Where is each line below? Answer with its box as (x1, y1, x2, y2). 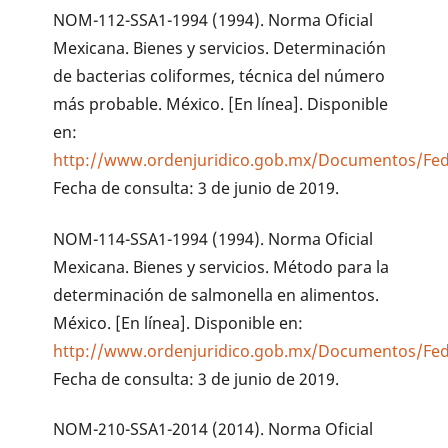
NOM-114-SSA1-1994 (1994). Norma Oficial (53, 227, 374, 250)
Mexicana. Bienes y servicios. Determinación (53, 36, 387, 59)
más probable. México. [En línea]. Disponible (53, 92, 389, 115)
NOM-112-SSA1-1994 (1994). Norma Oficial (53, 8, 374, 31)
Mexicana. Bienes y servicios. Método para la (53, 255, 390, 278)
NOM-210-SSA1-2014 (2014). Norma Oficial (53, 418, 374, 441)
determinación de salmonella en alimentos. (53, 283, 380, 306)
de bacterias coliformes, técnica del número (53, 64, 386, 87)
